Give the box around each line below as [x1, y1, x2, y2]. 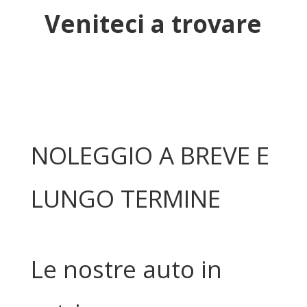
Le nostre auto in [30, 253, 222, 285]
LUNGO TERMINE [30, 182, 221, 214]
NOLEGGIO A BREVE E [30, 139, 269, 171]
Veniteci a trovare [45, 8, 262, 40]
